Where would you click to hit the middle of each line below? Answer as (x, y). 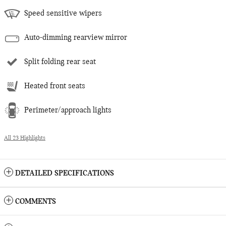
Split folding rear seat (60, 62)
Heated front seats (55, 86)
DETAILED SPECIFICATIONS (65, 173)
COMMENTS (36, 202)
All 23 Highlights (25, 138)
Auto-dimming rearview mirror (76, 38)
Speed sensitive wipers (63, 13)
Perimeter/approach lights (68, 110)
